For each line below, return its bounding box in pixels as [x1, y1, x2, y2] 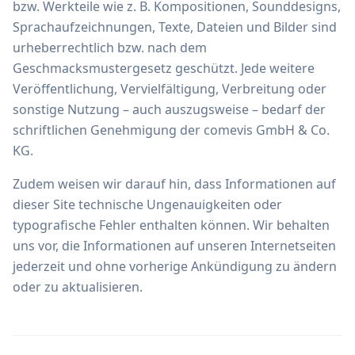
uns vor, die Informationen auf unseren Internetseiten [13, 237, 336, 254]
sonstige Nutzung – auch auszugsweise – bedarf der [13, 101, 326, 118]
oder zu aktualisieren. [13, 278, 143, 296]
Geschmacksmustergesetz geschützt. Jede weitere [13, 59, 315, 77]
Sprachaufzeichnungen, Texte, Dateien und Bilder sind [13, 18, 337, 36]
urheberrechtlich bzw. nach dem [13, 39, 207, 56]
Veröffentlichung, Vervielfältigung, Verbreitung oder [13, 80, 326, 97]
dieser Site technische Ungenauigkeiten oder [13, 196, 282, 213]
